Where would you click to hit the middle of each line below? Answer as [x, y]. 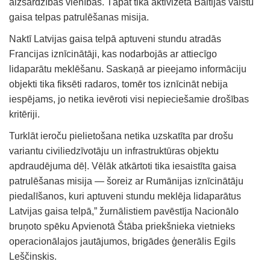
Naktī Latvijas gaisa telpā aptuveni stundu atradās [115, 39]
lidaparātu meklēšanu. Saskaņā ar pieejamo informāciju [128, 69]
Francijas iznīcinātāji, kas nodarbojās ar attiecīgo [113, 54]
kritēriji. [24, 114]
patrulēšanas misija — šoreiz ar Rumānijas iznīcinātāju [126, 181]
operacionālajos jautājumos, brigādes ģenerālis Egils [122, 241]
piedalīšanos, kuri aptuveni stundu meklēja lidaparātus [125, 196]
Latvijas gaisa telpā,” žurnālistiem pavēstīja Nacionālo [124, 211]
